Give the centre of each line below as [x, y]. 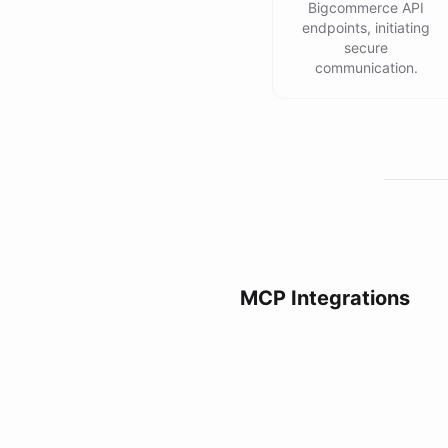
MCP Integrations [325, 298]
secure [366, 47]
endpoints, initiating [366, 27]
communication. [366, 67]
